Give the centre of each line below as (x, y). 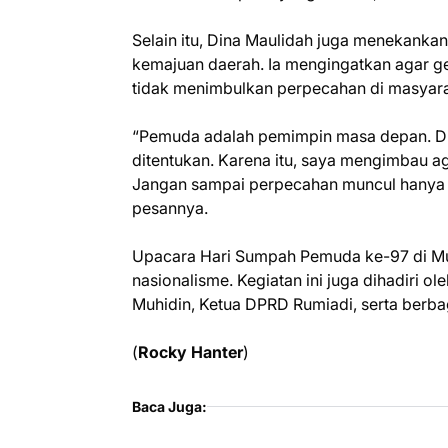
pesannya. (170, 207)
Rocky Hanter (190, 351)
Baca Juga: (169, 406)
